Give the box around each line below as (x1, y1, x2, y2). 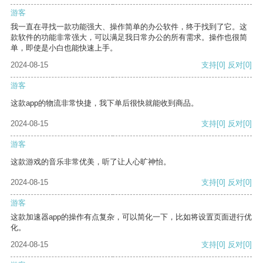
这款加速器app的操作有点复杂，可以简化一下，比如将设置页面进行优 (11, 213, 252, 222)
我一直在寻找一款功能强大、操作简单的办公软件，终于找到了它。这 (11, 22, 247, 32)
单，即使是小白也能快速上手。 (11, 43, 117, 53)
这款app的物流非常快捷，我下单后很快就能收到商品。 (11, 99, 198, 108)
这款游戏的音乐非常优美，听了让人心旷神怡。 (11, 157, 171, 167)
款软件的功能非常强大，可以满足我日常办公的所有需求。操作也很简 (11, 33, 247, 42)
